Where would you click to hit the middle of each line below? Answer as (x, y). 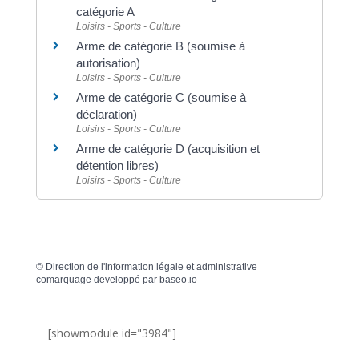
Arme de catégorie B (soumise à (160, 46)
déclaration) (106, 115)
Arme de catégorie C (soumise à (161, 98)
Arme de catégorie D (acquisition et (167, 149)
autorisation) (108, 63)
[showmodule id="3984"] (112, 333)
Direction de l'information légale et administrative (151, 266)
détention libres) (117, 166)
